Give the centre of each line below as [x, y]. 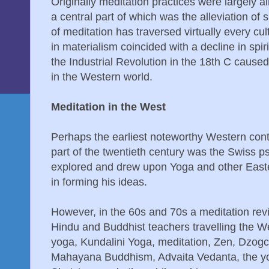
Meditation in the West [108, 107]
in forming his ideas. [99, 182]
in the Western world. [102, 77]
